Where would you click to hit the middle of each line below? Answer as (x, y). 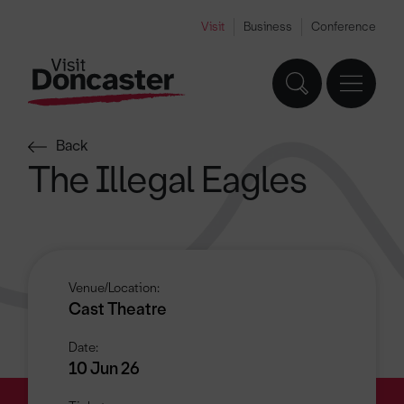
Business (267, 27)
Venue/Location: (115, 288)
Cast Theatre (118, 309)
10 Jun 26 (105, 369)
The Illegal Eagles (168, 180)
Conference (343, 27)
